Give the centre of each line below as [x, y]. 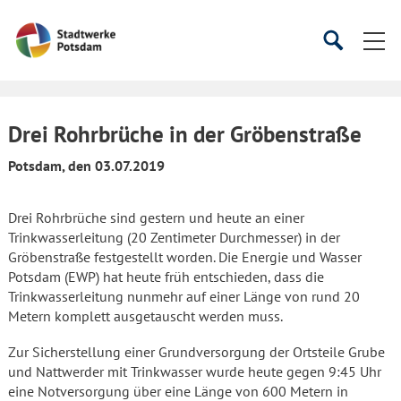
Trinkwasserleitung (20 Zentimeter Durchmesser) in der [174, 237]
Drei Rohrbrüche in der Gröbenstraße [185, 134]
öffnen [351, 68]
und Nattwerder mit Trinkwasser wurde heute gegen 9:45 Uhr [195, 371]
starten [376, 66]
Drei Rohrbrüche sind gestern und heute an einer [156, 218]
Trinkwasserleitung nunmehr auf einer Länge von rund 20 [184, 296]
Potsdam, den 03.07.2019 [86, 166]
